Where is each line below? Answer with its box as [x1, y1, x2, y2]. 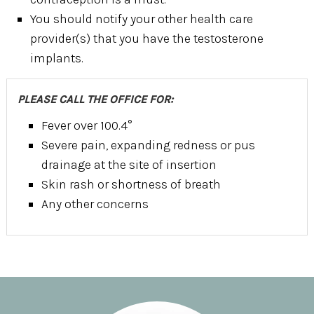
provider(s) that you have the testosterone [30, 30, 264, 46]
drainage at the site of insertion [41, 156, 217, 172]
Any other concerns [41, 196, 149, 212]
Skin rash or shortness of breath [41, 176, 221, 192]
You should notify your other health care [30, 11, 254, 27]
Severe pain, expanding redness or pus [41, 137, 256, 153]
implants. [30, 50, 84, 66]
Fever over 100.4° [41, 117, 133, 133]
